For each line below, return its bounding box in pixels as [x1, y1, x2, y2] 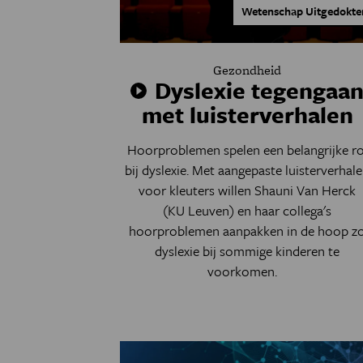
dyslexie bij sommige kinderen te [155, 241, 340, 261]
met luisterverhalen [141, 98, 353, 130]
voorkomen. [207, 261, 288, 281]
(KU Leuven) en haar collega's [163, 200, 332, 220]
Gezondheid [213, 61, 282, 79]
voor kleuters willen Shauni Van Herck [139, 180, 357, 200]
